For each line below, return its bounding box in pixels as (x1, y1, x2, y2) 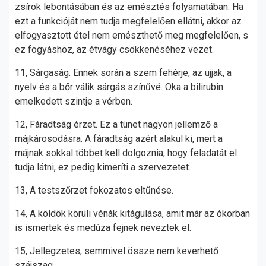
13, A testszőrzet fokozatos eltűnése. (15, 185, 173, 196)
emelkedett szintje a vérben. (15, 96, 132, 107)
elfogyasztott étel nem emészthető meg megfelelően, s (15, 30, 248, 41)
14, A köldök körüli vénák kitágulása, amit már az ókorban (15, 208, 250, 219)
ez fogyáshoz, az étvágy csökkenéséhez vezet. (15, 44, 214, 55)
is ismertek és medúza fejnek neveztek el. (15, 222, 191, 233)
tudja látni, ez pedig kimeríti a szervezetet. (15, 161, 191, 173)
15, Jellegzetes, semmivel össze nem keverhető (15, 245, 218, 256)
